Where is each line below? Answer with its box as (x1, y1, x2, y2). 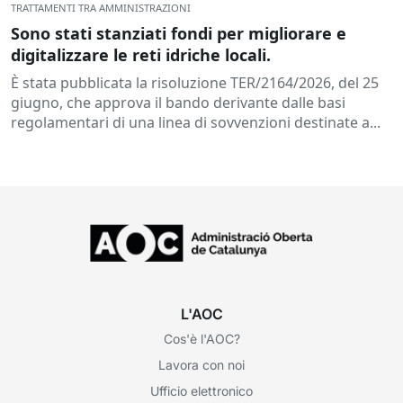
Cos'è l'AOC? (163, 330, 240, 346)
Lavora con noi (158, 356, 245, 372)
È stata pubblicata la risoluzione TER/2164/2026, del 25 (11, 72, 379, 93)
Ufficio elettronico (150, 382, 253, 399)
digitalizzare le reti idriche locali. (11, 43, 271, 66)
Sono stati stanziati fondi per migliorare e (11, 22, 346, 44)
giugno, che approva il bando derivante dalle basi (11, 92, 345, 112)
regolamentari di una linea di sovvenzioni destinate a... (11, 112, 381, 132)
